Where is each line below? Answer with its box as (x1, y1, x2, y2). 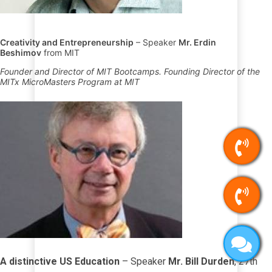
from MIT (41, 47, 80, 58)
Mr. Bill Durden (168, 255, 234, 267)
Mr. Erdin (178, 36, 216, 47)
